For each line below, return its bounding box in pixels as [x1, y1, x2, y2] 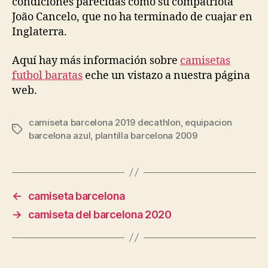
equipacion [185, 116, 232, 128]
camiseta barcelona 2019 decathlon [29, 116, 181, 128]
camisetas [180, 53, 230, 68]
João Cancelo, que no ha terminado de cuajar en [12, 10, 252, 24]
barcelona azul [29, 129, 91, 141]
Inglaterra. [12, 25, 67, 39]
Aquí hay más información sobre [12, 53, 180, 68]
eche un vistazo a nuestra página [83, 68, 250, 83]
